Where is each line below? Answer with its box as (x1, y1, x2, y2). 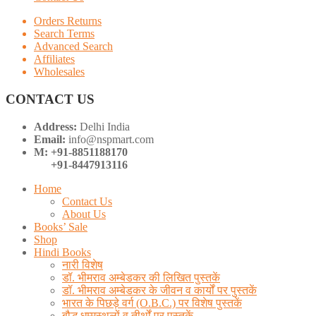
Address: (34, 120, 80, 133)
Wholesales (34, 66, 85, 78)
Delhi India (80, 120, 130, 133)
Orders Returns (34, 15, 102, 28)
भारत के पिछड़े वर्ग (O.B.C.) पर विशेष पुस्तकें (62, 296, 242, 309)
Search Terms (34, 28, 95, 40)
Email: (34, 133, 68, 145)
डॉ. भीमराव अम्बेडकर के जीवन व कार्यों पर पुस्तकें (62, 284, 257, 296)
